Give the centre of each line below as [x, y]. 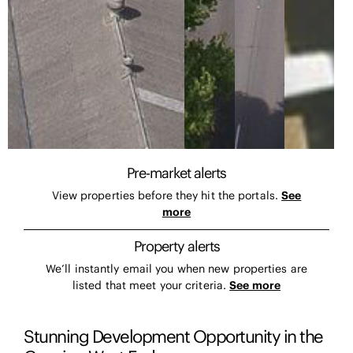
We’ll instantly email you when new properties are [176, 268]
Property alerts [176, 246]
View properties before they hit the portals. [167, 195]
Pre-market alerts [176, 173]
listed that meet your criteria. [151, 285]
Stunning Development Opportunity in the [173, 337]
